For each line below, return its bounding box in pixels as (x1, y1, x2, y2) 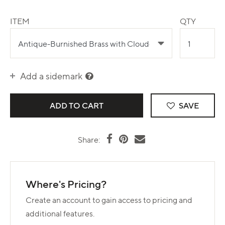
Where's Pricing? (26, 176, 106, 191)
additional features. (26, 208, 94, 219)
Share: (77, 134, 100, 145)
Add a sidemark (20, 70, 84, 82)
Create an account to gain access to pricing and (26, 194, 192, 205)
